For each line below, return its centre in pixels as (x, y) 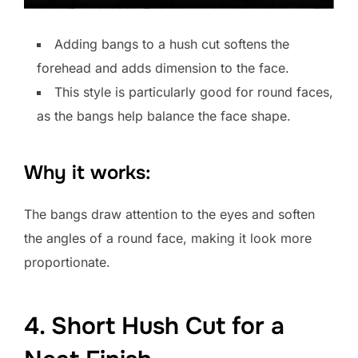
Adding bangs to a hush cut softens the (172, 44)
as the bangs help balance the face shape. (164, 115)
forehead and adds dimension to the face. (163, 68)
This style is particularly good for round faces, (194, 91)
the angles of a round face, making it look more (168, 238)
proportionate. (67, 262)
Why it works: (88, 172)
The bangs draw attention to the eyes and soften (169, 214)
